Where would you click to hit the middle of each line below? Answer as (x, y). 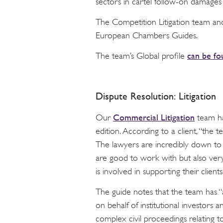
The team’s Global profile (141, 56)
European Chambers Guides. (147, 35)
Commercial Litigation (154, 117)
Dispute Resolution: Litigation (156, 97)
